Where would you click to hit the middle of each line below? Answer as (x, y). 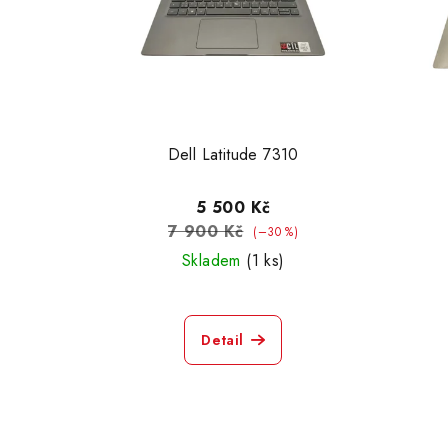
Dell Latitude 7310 (233, 154)
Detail (222, 339)
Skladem (214, 260)
